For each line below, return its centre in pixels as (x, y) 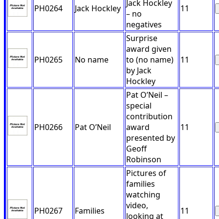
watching (143, 195)
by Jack (139, 71)
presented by (151, 138)
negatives (144, 25)
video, (137, 206)
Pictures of (146, 173)
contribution (149, 117)
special (139, 106)
